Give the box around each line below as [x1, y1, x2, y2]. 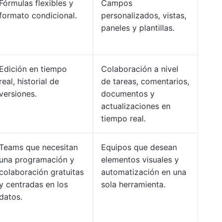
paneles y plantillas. [101, 23, 174, 33]
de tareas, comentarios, [101, 76, 189, 86]
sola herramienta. [101, 179, 166, 189]
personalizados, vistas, [101, 10, 186, 20]
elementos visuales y [101, 155, 179, 165]
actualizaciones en [101, 101, 170, 111]
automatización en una [101, 167, 186, 177]
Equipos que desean [101, 142, 177, 152]
